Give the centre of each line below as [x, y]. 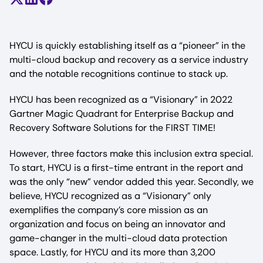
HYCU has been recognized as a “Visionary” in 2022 [121, 100]
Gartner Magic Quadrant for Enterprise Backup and [122, 114]
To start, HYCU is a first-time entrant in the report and [126, 168]
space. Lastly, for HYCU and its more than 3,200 [112, 252]
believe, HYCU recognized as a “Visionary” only [110, 196]
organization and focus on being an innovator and [117, 224]
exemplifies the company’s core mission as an [109, 210]
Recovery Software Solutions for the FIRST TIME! [112, 128]
